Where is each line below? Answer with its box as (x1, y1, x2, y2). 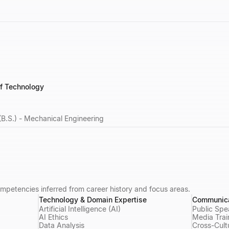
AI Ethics (39, 212, 68, 221)
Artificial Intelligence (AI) (39, 204, 121, 213)
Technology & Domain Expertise (39, 195, 147, 204)
